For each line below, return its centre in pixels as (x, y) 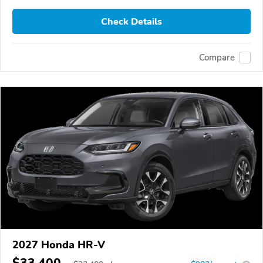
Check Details (131, 21)
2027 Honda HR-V (59, 245)
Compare (217, 57)
